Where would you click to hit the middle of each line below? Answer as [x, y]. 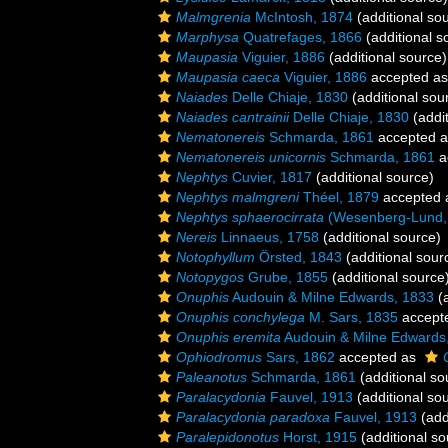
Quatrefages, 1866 [300, 37]
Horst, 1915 [318, 437]
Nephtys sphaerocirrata [250, 217]
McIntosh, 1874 [302, 17]
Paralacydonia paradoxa [253, 417]
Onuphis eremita [228, 337]
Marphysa [207, 37]
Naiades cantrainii [232, 117]
